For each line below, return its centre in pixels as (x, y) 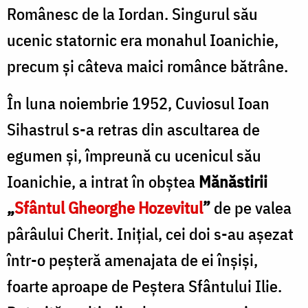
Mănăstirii (233, 181)
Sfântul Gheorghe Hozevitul (109, 207)
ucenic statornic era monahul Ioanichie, (143, 40)
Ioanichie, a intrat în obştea (103, 181)
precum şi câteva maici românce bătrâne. (147, 66)
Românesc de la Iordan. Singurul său (132, 13)
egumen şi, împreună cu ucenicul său (134, 155)
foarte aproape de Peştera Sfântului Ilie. (144, 286)
